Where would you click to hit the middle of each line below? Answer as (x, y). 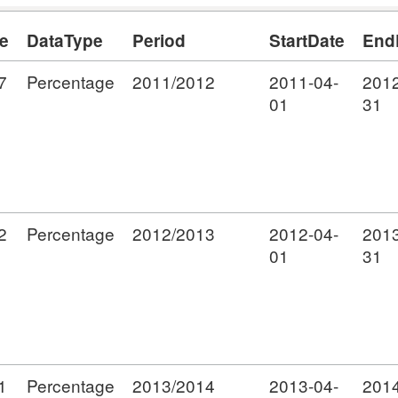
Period (159, 40)
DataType (65, 40)
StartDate (307, 40)
